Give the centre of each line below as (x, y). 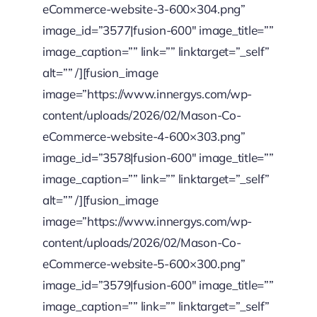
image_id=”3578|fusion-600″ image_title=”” (158, 157)
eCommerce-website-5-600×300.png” (144, 263)
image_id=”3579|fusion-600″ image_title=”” (158, 284)
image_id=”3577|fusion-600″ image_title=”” (158, 30)
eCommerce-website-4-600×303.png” (144, 136)
